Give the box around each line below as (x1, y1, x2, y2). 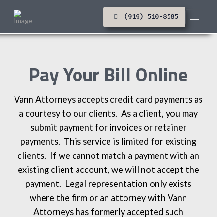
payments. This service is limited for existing (20, 136, 197, 147)
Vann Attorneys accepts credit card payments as (14, 94, 203, 105)
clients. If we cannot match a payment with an (17, 150, 200, 161)
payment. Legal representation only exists (25, 178, 192, 189)
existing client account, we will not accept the (17, 164, 199, 175)
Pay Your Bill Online (29, 60, 188, 89)
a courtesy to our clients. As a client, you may (19, 108, 198, 119)
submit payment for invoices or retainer (30, 122, 186, 133)
